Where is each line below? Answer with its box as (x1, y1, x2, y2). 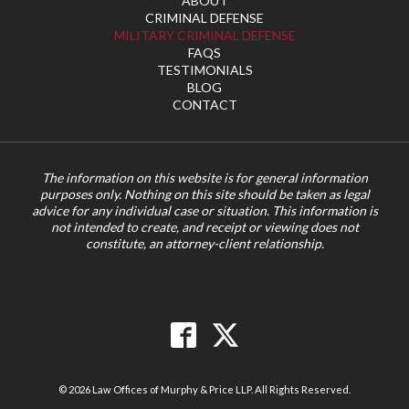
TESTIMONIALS (156, 61, 253, 78)
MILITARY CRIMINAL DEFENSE (113, 26, 296, 43)
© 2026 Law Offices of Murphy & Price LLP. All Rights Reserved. (58, 383, 351, 395)
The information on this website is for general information (41, 169, 368, 185)
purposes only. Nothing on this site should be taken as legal (39, 185, 370, 202)
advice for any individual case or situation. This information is (31, 202, 378, 218)
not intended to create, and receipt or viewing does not (50, 218, 359, 235)
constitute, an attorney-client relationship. (85, 235, 324, 251)
